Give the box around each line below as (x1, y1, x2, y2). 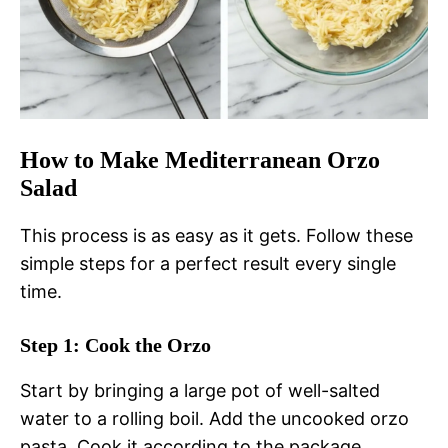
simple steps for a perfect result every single (20, 253, 396, 275)
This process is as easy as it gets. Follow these (20, 225, 413, 247)
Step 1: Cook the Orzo (20, 334, 211, 357)
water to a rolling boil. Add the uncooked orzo (20, 408, 409, 430)
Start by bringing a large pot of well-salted (20, 380, 380, 402)
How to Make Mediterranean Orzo (20, 147, 380, 174)
